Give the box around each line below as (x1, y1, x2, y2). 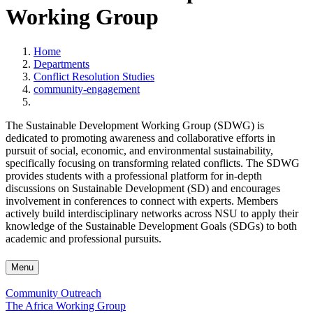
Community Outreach (6, 287, 101, 300)
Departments (34, 57, 89, 70)
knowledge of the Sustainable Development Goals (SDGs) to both (6, 219, 297, 232)
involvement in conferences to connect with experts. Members (6, 194, 278, 207)
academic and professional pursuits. (6, 232, 161, 245)
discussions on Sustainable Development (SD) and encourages (6, 182, 280, 194)
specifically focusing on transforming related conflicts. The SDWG (6, 156, 300, 169)
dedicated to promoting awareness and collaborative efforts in (6, 131, 275, 144)
